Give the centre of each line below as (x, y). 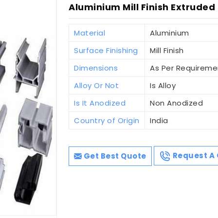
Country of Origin (107, 120)
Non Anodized (177, 103)
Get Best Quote (114, 156)
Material (90, 33)
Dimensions (96, 68)
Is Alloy (163, 85)
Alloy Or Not (97, 85)
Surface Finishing (106, 50)
